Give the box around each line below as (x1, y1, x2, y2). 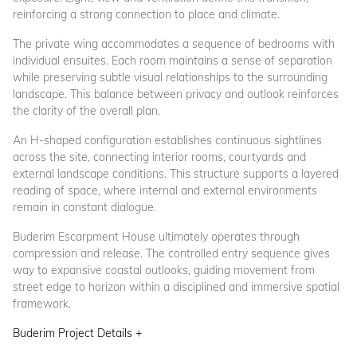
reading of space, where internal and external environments (13, 182, 317, 198)
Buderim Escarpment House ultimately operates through (13, 229, 300, 244)
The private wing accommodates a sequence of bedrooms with (13, 36, 335, 51)
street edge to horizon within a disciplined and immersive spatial (13, 279, 339, 294)
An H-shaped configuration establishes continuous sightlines (13, 132, 322, 147)
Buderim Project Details (13, 325, 132, 340)
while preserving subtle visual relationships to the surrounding (13, 69, 328, 84)
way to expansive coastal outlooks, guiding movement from (13, 262, 315, 277)
